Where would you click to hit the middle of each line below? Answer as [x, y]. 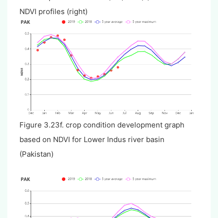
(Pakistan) [36, 154]
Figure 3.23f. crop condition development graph [102, 125]
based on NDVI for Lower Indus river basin [92, 139]
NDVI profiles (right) [54, 12]
